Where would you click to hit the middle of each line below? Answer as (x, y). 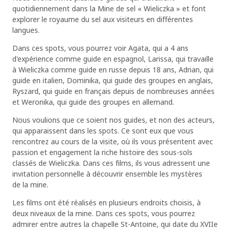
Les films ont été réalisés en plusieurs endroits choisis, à (106, 202)
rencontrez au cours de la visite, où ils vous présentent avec (112, 141)
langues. (28, 30)
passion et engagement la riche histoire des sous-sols (102, 152)
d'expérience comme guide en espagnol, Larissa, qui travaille (113, 59)
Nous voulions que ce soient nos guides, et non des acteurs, (113, 120)
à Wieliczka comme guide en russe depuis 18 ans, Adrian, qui (113, 69)
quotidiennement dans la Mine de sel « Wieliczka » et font (109, 8)
